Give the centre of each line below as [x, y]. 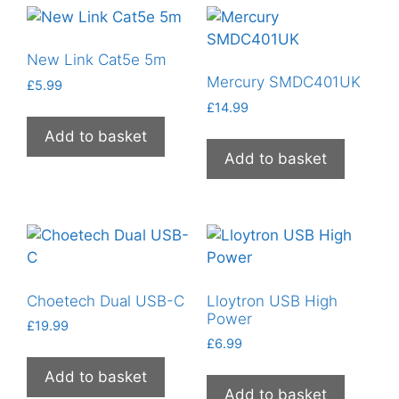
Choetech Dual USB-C [106, 301]
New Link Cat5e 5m [97, 60]
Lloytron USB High [272, 301]
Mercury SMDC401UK [283, 82]
